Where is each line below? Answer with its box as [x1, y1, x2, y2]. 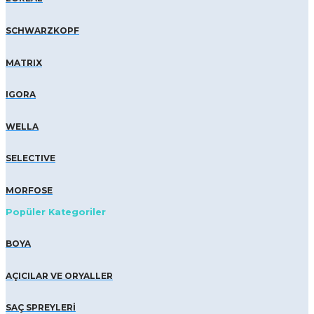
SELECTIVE [6, 153, 55, 164]
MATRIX [6, 57, 42, 68]
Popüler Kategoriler [6, 206, 106, 217]
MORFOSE [6, 185, 53, 196]
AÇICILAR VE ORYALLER [6, 270, 113, 281]
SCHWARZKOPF [6, 25, 79, 36]
